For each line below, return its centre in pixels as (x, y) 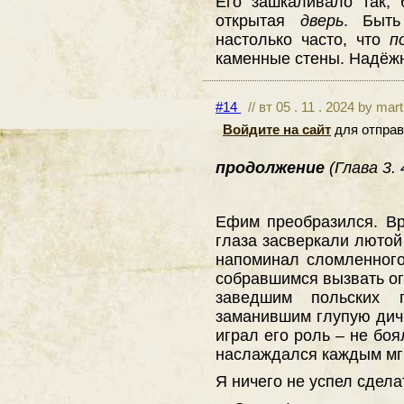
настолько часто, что (303, 40)
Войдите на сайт (277, 129)
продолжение (272, 167)
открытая (258, 21)
